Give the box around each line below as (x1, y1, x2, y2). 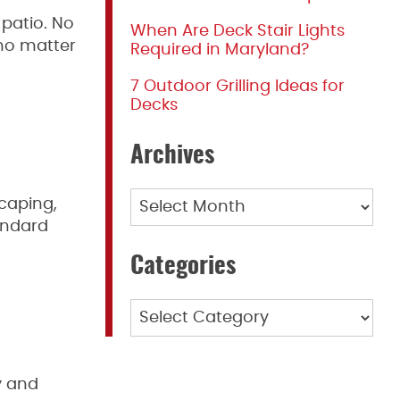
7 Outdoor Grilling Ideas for (130, 79, 345, 95)
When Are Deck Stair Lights (130, 23, 345, 39)
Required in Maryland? (130, 42, 309, 58)
